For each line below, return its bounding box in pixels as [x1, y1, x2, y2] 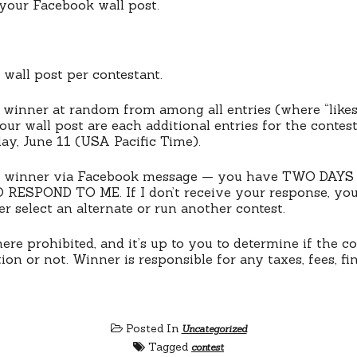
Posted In [122, 321, 182, 336]
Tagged [145, 339, 191, 355]
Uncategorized [181, 323, 247, 335]
